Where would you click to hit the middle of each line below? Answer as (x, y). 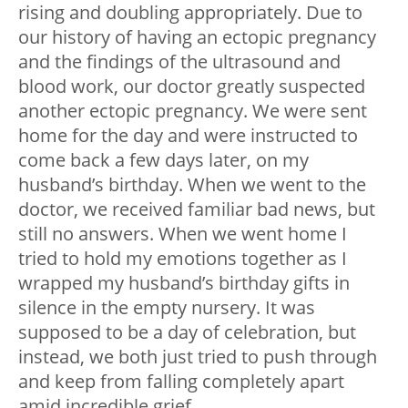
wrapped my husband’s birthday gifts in (184, 282)
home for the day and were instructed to (188, 135)
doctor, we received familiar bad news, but (197, 209)
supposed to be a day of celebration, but (187, 331)
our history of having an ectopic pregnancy (197, 36)
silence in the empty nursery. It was (167, 307)
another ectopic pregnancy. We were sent (193, 110)
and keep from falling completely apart (181, 381)
